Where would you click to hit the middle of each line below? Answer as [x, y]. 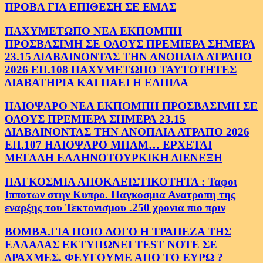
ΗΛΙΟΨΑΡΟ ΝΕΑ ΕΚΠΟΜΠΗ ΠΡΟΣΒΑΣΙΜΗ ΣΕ [131, 106]
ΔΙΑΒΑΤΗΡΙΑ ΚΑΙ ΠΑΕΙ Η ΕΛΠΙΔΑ [97, 82]
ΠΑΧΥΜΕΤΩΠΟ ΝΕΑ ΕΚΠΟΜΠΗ [93, 31]
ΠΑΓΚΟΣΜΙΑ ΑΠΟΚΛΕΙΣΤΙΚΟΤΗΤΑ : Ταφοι [121, 181]
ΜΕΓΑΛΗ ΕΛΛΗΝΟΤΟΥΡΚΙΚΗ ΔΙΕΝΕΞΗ [114, 158]
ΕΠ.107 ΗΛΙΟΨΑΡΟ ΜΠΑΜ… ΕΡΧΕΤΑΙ [108, 145]
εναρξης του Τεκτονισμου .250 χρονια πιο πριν [115, 207]
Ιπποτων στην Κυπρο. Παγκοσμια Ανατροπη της [120, 194]
